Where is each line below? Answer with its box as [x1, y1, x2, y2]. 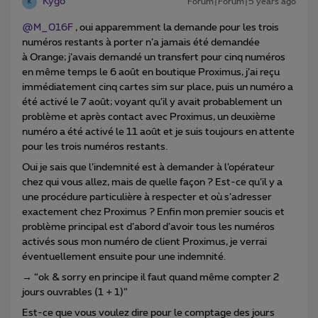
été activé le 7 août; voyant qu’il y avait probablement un [22, 97, 282, 108]
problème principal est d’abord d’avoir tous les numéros [22, 222, 275, 233]
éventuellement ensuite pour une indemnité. [22, 252, 226, 263]
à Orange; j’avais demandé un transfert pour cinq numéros [22, 53, 285, 63]
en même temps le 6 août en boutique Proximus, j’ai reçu [22, 67, 280, 78]
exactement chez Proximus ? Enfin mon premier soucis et [22, 207, 285, 218]
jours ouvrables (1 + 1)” [22, 287, 128, 298]
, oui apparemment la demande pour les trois [73, 23, 279, 33]
